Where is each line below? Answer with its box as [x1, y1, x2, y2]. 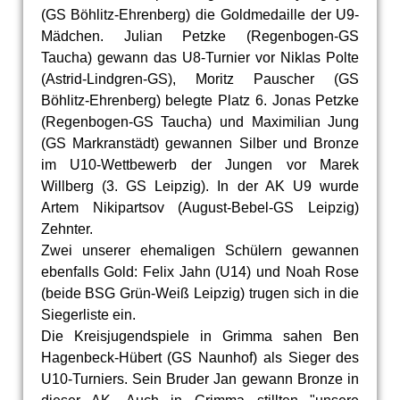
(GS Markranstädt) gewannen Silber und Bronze [40, 136, 360, 152]
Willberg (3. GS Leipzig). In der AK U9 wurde [40, 179, 360, 195]
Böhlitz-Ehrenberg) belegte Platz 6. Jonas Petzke [40, 93, 360, 109]
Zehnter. [40, 221, 93, 237]
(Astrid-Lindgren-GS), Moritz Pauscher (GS [40, 71, 360, 87]
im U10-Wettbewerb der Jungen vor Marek [40, 157, 360, 173]
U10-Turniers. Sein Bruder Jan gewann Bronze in [40, 371, 360, 387]
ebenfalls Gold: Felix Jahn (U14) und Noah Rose [40, 264, 360, 280]
